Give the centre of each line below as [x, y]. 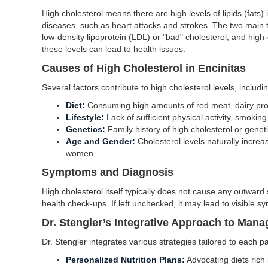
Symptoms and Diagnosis [108, 172]
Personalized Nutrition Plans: [125, 260]
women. [81, 153]
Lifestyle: [85, 117]
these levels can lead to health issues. [114, 49]
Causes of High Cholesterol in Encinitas [144, 68]
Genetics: [86, 129]
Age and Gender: [100, 141]
